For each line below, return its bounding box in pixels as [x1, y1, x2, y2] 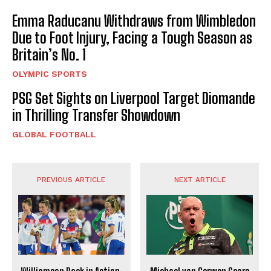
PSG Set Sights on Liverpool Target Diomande [12, 90, 255, 108]
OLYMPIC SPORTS [12, 69, 87, 79]
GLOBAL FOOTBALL [12, 129, 96, 140]
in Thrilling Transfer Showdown [12, 106, 180, 125]
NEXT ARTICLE [174, 175, 226, 184]
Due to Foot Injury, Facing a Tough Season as [12, 29, 252, 47]
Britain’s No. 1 [12, 46, 86, 64]
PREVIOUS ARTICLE [37, 175, 106, 184]
